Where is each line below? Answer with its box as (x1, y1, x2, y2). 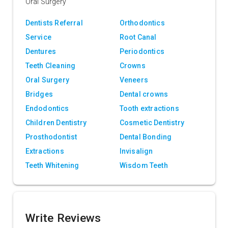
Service (25, 33, 51, 42)
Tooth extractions (119, 104, 179, 113)
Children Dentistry (25, 119, 87, 127)
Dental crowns (119, 90, 168, 99)
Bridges (25, 90, 53, 99)
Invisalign (119, 147, 153, 156)
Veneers (119, 76, 148, 84)
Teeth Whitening (25, 161, 79, 170)
